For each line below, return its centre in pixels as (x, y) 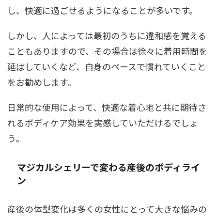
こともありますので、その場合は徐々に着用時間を (107, 51)
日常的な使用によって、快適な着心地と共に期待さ (107, 107)
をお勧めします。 (42, 82)
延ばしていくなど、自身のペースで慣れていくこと (107, 66)
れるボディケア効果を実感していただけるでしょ (103, 122)
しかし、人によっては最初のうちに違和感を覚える (107, 35)
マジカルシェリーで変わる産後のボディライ (108, 167)
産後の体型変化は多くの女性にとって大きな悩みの (107, 209)
